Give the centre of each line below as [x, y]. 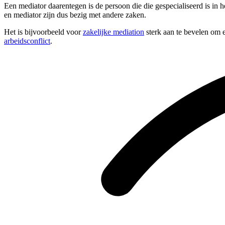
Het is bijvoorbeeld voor [43, 32]
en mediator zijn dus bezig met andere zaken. [75, 15]
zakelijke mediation [114, 32]
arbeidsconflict [27, 41]
